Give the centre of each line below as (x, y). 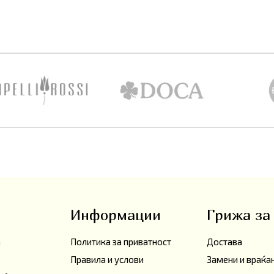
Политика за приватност (120, 242)
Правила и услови (107, 260)
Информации (115, 215)
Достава (225, 242)
